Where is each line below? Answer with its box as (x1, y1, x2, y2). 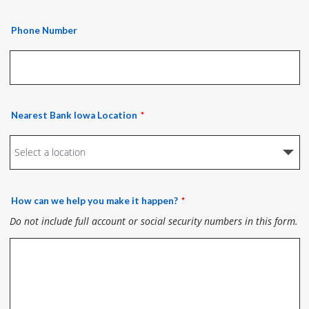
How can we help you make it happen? (10, 195, 178, 206)
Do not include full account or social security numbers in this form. (9, 215, 298, 228)
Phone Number (10, 25, 77, 37)
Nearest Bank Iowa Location (10, 110, 137, 121)
